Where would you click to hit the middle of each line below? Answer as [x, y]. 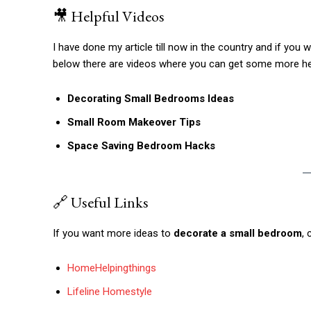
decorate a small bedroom [238, 233]
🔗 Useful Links [101, 202]
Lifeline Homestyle [110, 291]
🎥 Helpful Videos [109, 16]
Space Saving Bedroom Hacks [141, 145]
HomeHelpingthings [112, 268]
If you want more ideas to [113, 233]
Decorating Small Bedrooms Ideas [151, 98]
